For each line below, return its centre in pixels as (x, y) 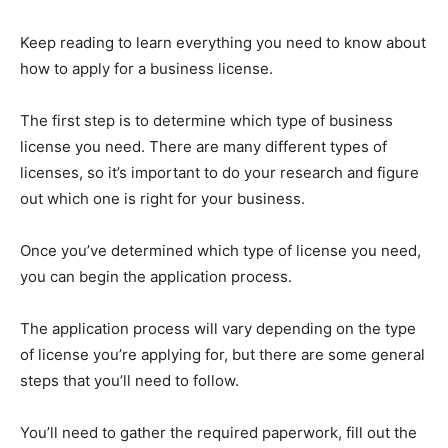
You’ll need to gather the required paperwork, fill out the (218, 433)
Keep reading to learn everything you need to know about (223, 43)
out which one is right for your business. (162, 199)
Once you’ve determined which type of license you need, (220, 251)
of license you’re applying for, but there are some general (222, 355)
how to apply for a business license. (146, 69)
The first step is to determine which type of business (206, 121)
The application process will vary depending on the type (218, 329)
